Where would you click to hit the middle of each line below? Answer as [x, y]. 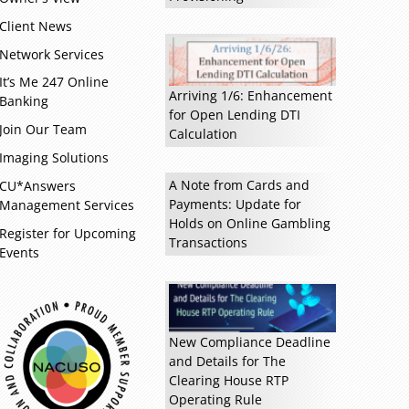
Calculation [203, 134]
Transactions [208, 243]
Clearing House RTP [228, 381]
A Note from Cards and [239, 185]
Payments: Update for [235, 204]
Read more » [137, 56]
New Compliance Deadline [249, 342]
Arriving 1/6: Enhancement [250, 96]
